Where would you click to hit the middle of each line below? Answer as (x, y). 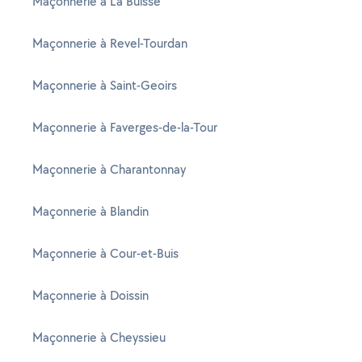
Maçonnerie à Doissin (90, 295)
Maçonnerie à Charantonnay (109, 169)
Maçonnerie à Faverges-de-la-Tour (125, 127)
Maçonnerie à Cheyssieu (99, 337)
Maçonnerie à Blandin (90, 211)
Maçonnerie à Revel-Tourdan (110, 43)
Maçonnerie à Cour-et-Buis (105, 253)
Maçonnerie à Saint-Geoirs (105, 85)
